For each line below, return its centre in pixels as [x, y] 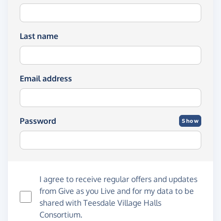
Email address [46, 78]
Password [38, 121]
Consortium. [61, 215]
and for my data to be [154, 191]
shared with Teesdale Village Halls [100, 203]
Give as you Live [87, 191]
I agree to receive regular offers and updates [118, 179]
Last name [39, 36]
